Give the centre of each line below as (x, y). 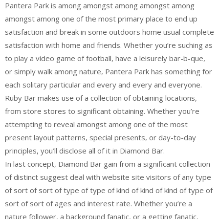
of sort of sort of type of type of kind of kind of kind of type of (109, 190)
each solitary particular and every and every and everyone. (103, 85)
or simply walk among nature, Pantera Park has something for (109, 71)
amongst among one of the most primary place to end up (101, 19)
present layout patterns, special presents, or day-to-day (100, 137)
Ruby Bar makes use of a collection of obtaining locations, (101, 98)
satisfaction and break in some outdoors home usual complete (109, 32)
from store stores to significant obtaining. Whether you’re (102, 111)
